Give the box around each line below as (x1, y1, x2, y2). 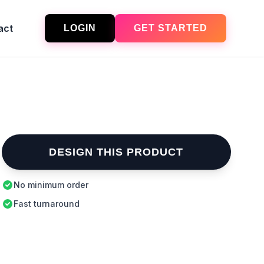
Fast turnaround (13, 199, 80, 209)
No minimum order (13, 180, 88, 190)
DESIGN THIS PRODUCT (49, 146, 184, 158)
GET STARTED (134, 23, 207, 33)
